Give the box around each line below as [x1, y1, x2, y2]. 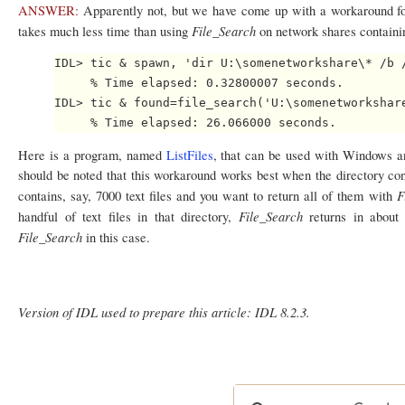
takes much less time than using [18, 23, 192, 40]
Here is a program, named [18, 146, 166, 164]
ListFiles [165, 146, 213, 164]
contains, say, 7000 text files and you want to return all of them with [18, 186, 397, 204]
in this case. [86, 228, 150, 246]
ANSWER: [18, 2, 79, 19]
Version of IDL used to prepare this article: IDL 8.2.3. [18, 302, 310, 321]
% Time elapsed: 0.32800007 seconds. [54, 76, 344, 90]
